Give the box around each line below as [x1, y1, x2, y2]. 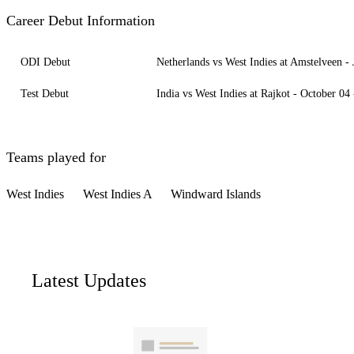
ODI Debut [21, 56, 70, 69]
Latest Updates [32, 270, 146, 292]
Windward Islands [171, 187, 261, 201]
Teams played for [6, 149, 106, 166]
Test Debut [21, 88, 69, 100]
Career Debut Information [6, 13, 155, 29]
